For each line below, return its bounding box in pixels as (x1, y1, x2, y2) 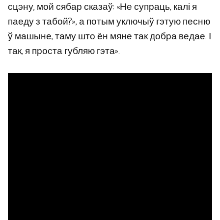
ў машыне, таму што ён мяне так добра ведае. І (8, 29, 211, 45)
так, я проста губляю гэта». (8, 44, 120, 59)
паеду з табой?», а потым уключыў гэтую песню (8, 14, 210, 30)
